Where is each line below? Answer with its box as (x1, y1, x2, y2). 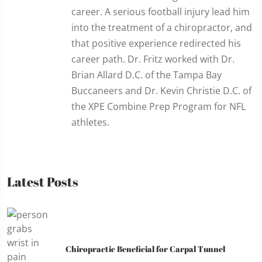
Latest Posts (7, 173, 78, 190)
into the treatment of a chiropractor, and (71, 20, 252, 34)
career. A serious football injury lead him (71, 5, 250, 18)
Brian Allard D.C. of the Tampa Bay (71, 68, 222, 81)
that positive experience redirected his (71, 36, 241, 50)
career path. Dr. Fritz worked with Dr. (71, 52, 235, 65)
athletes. (71, 115, 109, 129)
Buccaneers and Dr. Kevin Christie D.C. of (71, 84, 251, 97)
